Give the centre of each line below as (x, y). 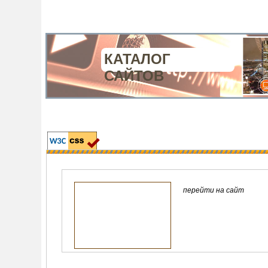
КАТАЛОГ (137, 59)
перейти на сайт (213, 190)
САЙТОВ (134, 76)
